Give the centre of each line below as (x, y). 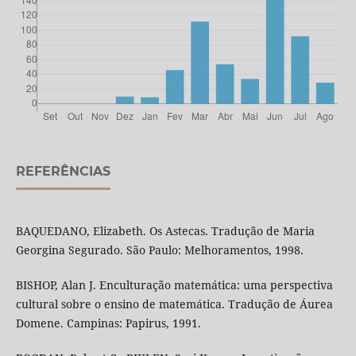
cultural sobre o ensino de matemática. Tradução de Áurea (174, 304)
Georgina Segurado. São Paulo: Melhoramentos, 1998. (159, 250)
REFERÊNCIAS (63, 172)
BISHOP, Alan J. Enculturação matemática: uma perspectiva (174, 285)
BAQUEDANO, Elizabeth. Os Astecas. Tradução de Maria (165, 231)
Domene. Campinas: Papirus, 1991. (108, 323)
